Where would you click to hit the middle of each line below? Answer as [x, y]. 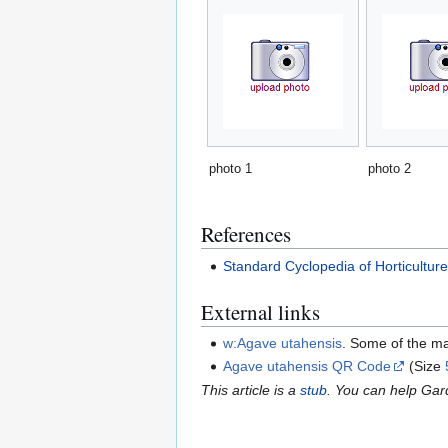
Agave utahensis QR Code [307, 366]
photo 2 [389, 169]
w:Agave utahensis [283, 342]
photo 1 [230, 169]
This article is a [250, 389]
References [246, 234]
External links [260, 311]
